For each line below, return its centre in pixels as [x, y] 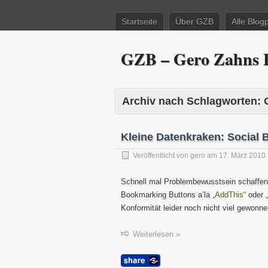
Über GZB [194, 22]
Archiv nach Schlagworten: [193, 101]
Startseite [139, 22]
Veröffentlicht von [162, 156]
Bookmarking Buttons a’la [167, 195]
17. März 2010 [242, 156]
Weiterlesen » [156, 234]
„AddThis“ [229, 195]
